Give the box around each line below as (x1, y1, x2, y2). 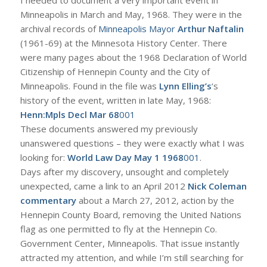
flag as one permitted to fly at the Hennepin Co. (20, 222, 217, 235)
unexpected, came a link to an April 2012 (20, 179, 188, 192)
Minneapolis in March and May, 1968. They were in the (20, 8, 242, 20)
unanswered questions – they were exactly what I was (20, 136, 244, 149)
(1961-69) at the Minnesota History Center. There (20, 36, 227, 49)
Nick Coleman (187, 179, 247, 192)
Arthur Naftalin (177, 22, 244, 35)
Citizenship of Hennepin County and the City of (20, 65, 210, 77)
